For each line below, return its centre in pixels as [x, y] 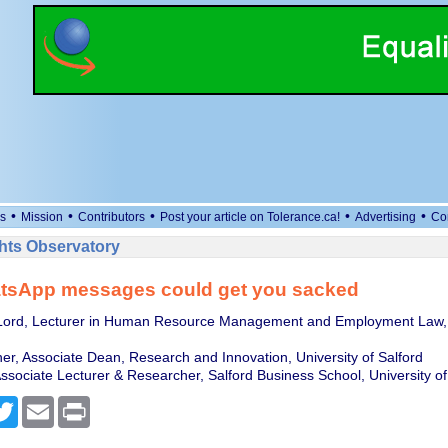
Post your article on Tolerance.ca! [250, 217]
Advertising [385, 217]
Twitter [38, 404]
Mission [42, 217]
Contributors [111, 217]
